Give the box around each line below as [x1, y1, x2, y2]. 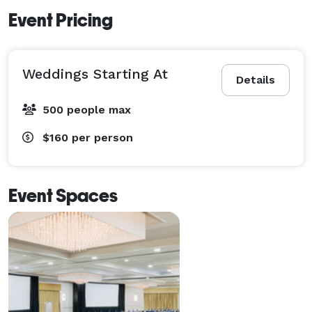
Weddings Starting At [22, 65, 168, 82]
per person [72, 130, 133, 144]
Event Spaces [8, 185, 118, 206]
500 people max [42, 102, 131, 116]
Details [236, 72, 275, 86]
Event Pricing [8, 9, 113, 31]
